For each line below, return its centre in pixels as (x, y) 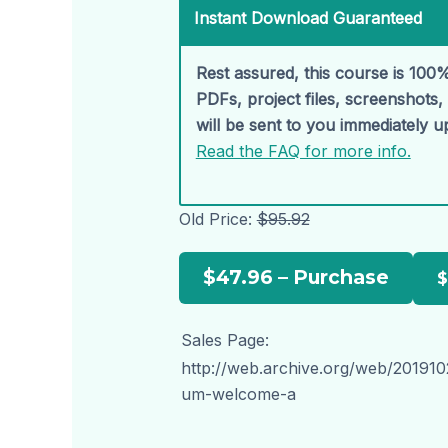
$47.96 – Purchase (295, 277)
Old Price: (217, 219)
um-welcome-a (238, 394)
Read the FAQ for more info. (303, 150)
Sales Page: (224, 340)
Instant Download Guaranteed (307, 17)
